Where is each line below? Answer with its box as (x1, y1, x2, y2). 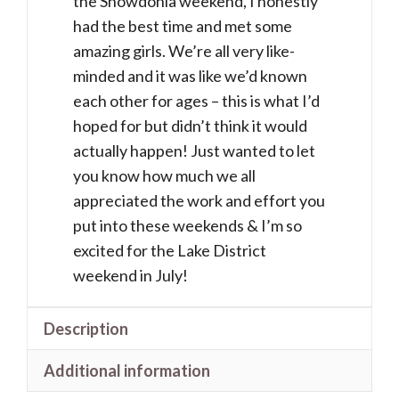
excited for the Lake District (73, 240, 266, 261)
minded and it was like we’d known (73, 66, 307, 86)
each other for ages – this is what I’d (73, 91, 320, 111)
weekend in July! (73, 265, 188, 286)
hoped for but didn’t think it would (73, 116, 307, 136)
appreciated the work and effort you (73, 191, 325, 211)
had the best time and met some (73, 16, 292, 37)
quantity (26, 132, 85, 152)
